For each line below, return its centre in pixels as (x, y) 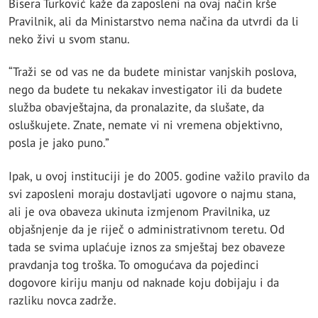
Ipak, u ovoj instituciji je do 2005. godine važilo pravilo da (159, 176)
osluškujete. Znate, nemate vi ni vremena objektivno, (145, 125)
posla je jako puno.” (59, 143)
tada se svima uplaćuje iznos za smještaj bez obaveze (147, 247)
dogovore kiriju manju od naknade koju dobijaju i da (144, 282)
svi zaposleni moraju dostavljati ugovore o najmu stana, (152, 193)
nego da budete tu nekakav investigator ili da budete (146, 90)
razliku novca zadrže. (62, 300)
